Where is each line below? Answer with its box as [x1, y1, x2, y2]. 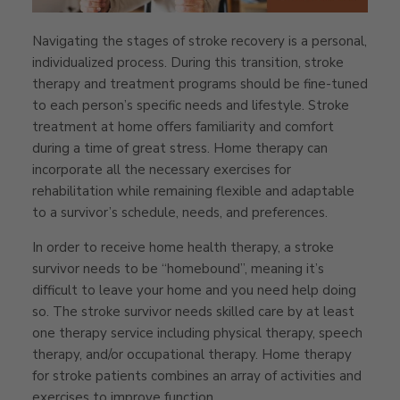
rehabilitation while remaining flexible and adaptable [32, 182, 354, 201]
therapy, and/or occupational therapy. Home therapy [32, 346, 352, 364]
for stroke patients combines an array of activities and [32, 367, 362, 386]
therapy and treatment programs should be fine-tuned [32, 75, 368, 94]
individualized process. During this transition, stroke [32, 54, 344, 72]
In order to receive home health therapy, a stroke [32, 238, 334, 257]
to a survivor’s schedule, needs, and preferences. [32, 204, 328, 222]
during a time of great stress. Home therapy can [32, 139, 328, 158]
